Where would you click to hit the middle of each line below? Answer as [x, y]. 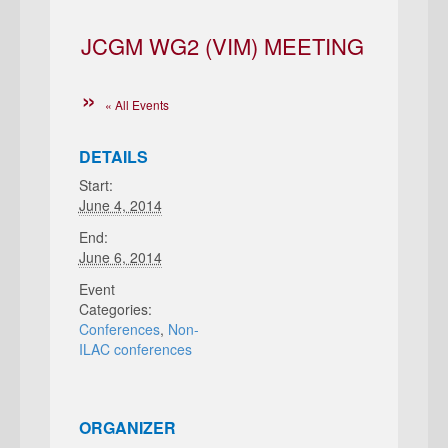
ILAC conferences [135, 349]
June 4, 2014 [120, 205]
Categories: [115, 309]
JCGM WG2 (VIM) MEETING [222, 45]
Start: [95, 185]
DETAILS [113, 156]
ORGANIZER [127, 427]
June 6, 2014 [120, 257]
